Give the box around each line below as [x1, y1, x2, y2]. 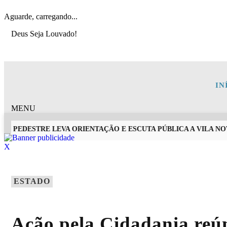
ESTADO [14, 177, 50, 186]
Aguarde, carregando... [4, 12, 78, 21]
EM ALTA [34, 149, 71, 158]
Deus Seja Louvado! [11, 29, 77, 38]
